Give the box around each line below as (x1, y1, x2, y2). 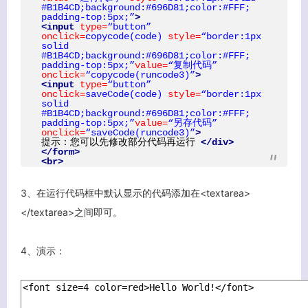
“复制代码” (168, 59, 217, 71)
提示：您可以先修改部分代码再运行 (41, 136, 201, 148)
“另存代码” (168, 117, 217, 129)
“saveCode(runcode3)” (85, 126, 195, 138)
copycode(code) (85, 30, 162, 42)
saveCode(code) (85, 88, 162, 100)
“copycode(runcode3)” (85, 69, 195, 80)
